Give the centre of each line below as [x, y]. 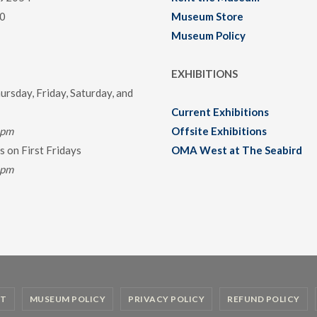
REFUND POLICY [264, 299]
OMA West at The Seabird [237, 150]
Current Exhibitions [220, 112]
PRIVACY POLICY [166, 299]
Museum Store [208, 17]
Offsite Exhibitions [219, 131]
